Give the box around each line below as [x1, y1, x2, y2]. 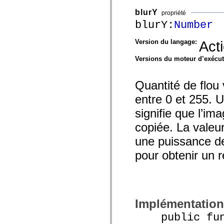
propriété [161, 9, 186, 16]
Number [174, 18, 213, 31]
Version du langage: [135, 37, 199, 45]
